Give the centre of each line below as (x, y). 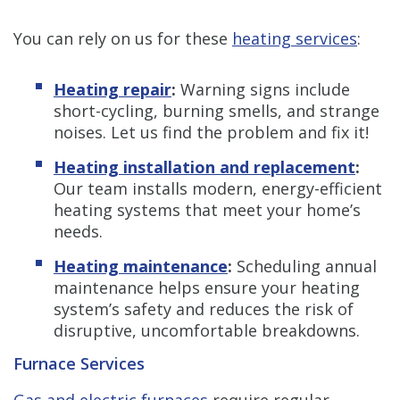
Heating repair (112, 89)
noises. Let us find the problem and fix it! (211, 132)
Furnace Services (79, 363)
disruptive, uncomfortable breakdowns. (207, 330)
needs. (78, 231)
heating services (295, 38)
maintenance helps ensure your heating (207, 287)
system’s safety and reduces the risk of (204, 308)
